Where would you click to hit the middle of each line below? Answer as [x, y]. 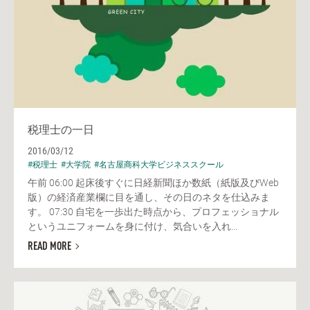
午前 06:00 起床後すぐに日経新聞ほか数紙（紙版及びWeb [153, 182]
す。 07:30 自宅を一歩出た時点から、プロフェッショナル [153, 211]
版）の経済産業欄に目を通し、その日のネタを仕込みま [149, 197]
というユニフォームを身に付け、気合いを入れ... [133, 226]
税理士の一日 [61, 129]
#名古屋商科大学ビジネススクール [159, 164]
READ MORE [49, 247]
